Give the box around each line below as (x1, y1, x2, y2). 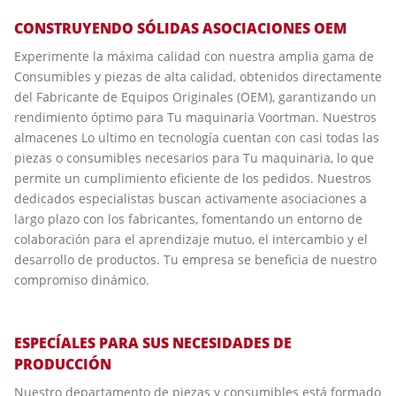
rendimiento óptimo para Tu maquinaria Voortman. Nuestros (14, 109, 377, 126)
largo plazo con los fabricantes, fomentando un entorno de (14, 210, 362, 228)
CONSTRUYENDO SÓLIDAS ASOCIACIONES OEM (14, 19, 346, 39)
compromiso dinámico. (14, 271, 149, 289)
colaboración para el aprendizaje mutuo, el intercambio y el (14, 231, 368, 248)
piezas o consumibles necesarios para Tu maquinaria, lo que (14, 149, 374, 167)
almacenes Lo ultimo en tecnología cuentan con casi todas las (14, 129, 379, 147)
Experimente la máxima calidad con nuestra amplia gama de (14, 48, 374, 65)
